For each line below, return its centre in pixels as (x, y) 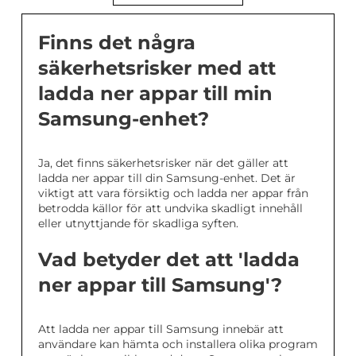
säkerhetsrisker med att (157, 68)
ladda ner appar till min (155, 93)
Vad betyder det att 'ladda (169, 259)
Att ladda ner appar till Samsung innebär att (161, 329)
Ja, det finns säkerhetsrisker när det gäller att (163, 163)
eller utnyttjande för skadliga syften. (138, 223)
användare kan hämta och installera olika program (178, 344)
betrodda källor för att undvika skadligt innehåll (170, 208)
